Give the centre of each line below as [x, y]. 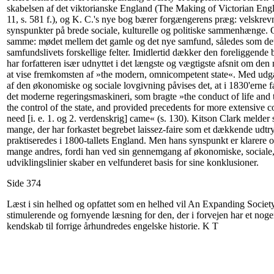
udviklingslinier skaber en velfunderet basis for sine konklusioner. [133, 162]
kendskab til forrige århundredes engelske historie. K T [113, 226]
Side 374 [24, 183]
